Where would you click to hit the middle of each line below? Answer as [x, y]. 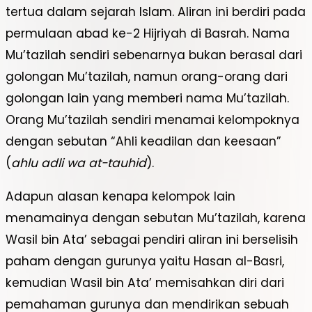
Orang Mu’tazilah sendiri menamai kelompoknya [153, 120]
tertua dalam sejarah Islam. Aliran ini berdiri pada [156, 12]
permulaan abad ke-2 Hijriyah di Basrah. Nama [148, 34]
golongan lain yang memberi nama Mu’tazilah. [147, 99]
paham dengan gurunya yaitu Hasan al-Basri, [145, 262]
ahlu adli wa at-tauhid [79, 163]
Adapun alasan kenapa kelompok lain [120, 197]
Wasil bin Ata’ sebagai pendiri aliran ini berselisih [152, 240]
